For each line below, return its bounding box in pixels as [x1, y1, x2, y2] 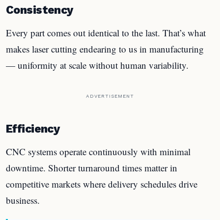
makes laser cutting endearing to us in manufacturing [6, 42, 204, 55]
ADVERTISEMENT [86, 93, 134, 99]
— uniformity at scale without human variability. [6, 58, 189, 71]
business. [6, 193, 40, 206]
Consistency [6, 3, 73, 17]
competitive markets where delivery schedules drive [6, 177, 197, 190]
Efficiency [6, 122, 60, 136]
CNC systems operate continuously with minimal [6, 145, 191, 158]
